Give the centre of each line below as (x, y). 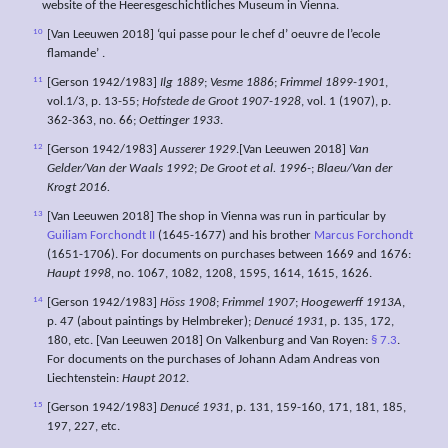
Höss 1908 (188, 303)
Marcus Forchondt (363, 236)
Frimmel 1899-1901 (332, 83)
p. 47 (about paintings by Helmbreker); (150, 322)
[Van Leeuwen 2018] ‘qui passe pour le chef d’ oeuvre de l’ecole (213, 35)
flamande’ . (76, 54)
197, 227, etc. (83, 427)
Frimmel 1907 (258, 303)
